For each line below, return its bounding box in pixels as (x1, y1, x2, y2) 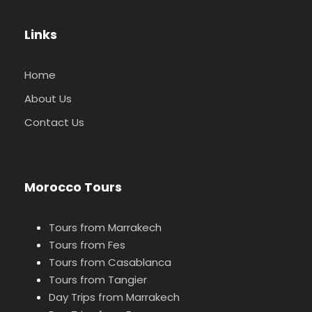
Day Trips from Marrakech (49, 290, 180, 305)
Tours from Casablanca (49, 255, 171, 270)
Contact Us (24, 115, 84, 130)
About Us (24, 91, 72, 107)
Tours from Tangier (49, 272, 147, 288)
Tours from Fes (49, 237, 125, 253)
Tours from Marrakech (49, 220, 162, 235)
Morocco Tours (24, 178, 122, 196)
